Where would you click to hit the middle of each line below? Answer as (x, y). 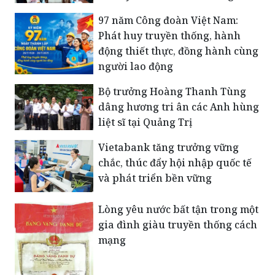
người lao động (136, 66)
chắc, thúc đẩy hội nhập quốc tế (175, 162)
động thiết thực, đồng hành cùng (178, 51)
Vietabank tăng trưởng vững (168, 147)
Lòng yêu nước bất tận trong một (178, 210)
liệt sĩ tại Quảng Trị (145, 122)
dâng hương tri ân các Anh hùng (179, 107)
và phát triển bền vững (155, 178)
